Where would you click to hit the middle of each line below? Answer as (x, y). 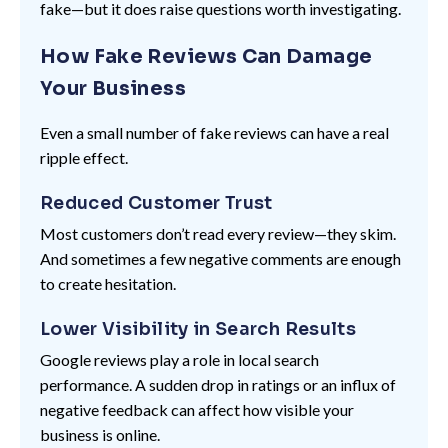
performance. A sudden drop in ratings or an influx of (218, 384)
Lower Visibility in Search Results (198, 328)
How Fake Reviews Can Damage (206, 56)
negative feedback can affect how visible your (197, 409)
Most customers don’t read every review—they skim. (218, 233)
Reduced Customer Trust (156, 202)
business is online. (100, 434)
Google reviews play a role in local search (179, 359)
